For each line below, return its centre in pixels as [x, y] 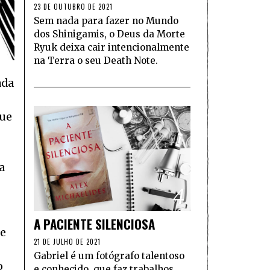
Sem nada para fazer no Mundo [106, 21]
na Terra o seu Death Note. [96, 61]
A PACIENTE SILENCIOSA [94, 224]
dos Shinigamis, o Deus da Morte [109, 34]
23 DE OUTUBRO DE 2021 [73, 7]
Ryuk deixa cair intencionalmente [111, 48]
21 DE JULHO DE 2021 [67, 241]
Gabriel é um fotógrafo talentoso [109, 256]
